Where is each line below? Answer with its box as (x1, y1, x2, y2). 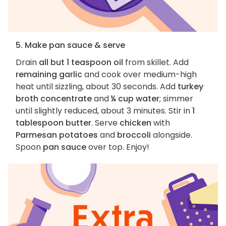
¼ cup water (111, 93, 159, 105)
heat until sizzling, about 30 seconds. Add (16, 81, 178, 93)
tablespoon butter (16, 117, 91, 129)
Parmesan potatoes (16, 129, 98, 141)
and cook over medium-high (82, 69, 197, 81)
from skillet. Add (123, 56, 189, 69)
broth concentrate (16, 93, 92, 105)
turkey (178, 81, 203, 93)
